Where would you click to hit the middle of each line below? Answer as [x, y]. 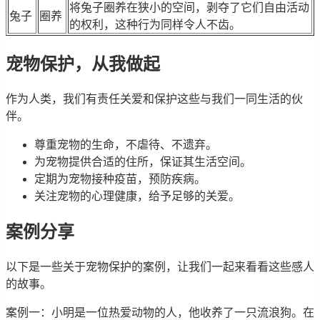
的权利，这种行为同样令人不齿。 [155, 25]
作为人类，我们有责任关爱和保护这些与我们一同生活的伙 [154, 99]
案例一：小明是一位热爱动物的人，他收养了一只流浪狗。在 [160, 312]
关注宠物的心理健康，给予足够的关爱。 [137, 196]
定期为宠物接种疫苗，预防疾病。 [120, 179]
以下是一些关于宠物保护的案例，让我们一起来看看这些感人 [160, 266]
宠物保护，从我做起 [83, 65]
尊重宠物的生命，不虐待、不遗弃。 [126, 145]
